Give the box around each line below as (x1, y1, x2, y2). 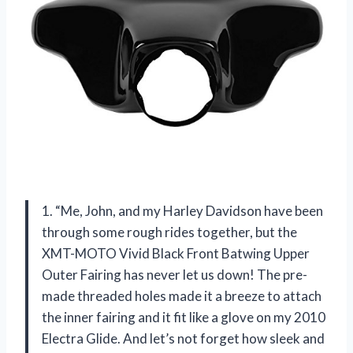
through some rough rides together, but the (42, 224, 297, 241)
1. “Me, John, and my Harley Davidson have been (42, 203, 323, 220)
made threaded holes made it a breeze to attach (42, 288, 321, 305)
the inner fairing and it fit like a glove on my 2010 (42, 309, 325, 326)
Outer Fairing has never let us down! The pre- (42, 266, 307, 284)
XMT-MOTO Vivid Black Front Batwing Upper (42, 245, 310, 262)
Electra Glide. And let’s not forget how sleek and (42, 330, 325, 347)
